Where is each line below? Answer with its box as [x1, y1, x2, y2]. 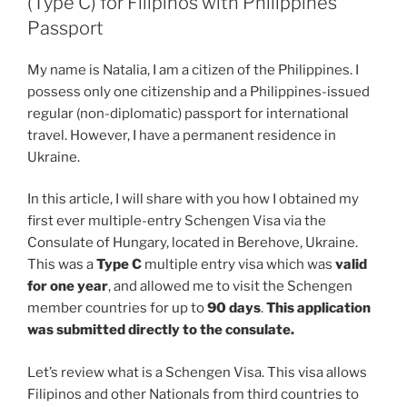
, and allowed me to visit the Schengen [108, 278, 352, 295]
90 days [207, 300, 261, 317]
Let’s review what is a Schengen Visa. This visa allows [27, 363, 367, 381]
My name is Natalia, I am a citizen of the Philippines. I [27, 61, 359, 78]
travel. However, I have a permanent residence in [27, 126, 336, 144]
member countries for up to [27, 300, 207, 317]
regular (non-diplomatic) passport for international [27, 104, 349, 122]
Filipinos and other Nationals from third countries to [27, 385, 359, 402]
